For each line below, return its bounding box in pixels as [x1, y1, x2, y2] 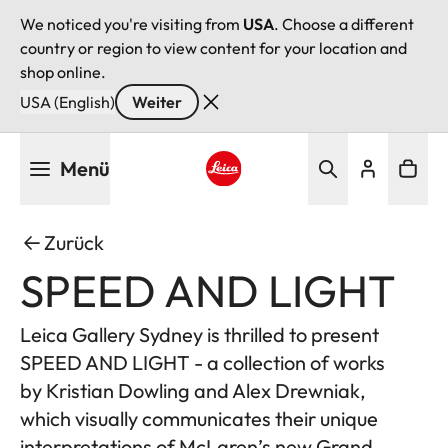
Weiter [132, 92, 182, 112]
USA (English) [20, 92, 115, 112]
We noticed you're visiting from [20, 14, 243, 34]
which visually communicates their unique [20, 406, 378, 431]
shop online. [20, 62, 106, 82]
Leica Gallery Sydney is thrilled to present [20, 322, 379, 347]
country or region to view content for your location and [20, 38, 407, 58]
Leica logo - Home [204, 188, 334, 209]
